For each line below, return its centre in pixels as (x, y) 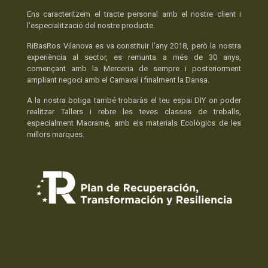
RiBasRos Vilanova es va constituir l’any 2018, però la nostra (134, 46)
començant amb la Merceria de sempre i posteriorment (134, 69)
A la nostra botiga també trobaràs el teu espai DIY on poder (134, 100)
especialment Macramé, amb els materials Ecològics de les (134, 123)
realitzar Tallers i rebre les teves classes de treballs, (134, 112)
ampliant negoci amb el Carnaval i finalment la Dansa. (118, 80)
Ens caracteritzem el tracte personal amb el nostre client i (134, 14)
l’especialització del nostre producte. (91, 26)
